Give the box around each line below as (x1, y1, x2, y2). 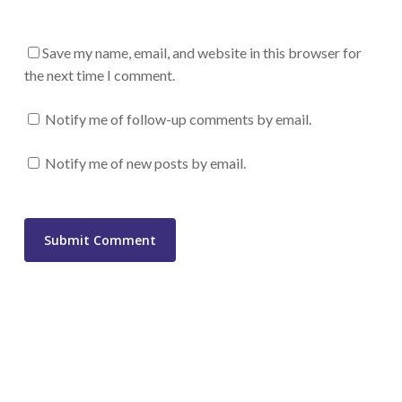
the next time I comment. (23, 66, 175, 83)
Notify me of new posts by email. (44, 153, 246, 171)
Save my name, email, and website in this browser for (41, 43, 362, 61)
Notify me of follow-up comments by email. (44, 109, 311, 127)
